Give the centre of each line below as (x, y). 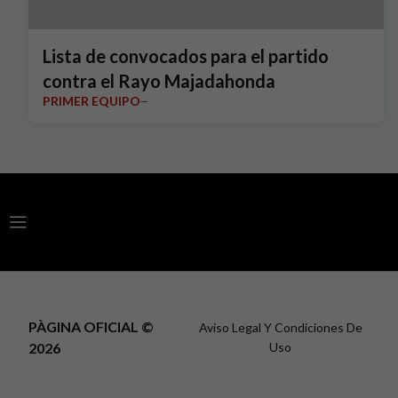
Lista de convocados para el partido (186, 56)
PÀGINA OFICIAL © (91, 326)
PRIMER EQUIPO (92, 101)
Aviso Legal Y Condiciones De (280, 327)
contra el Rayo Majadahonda (159, 81)
